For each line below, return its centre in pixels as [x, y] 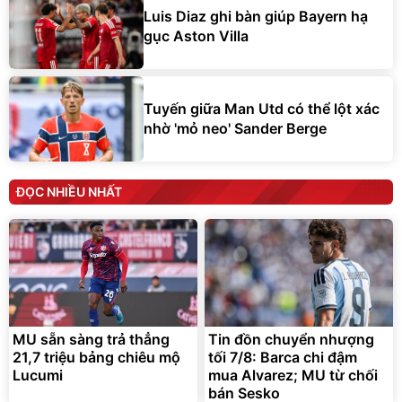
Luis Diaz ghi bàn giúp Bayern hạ [256, 17]
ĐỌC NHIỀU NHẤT [69, 191]
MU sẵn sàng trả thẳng [91, 339]
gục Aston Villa [196, 36]
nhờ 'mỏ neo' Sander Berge [235, 129]
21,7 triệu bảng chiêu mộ [96, 357]
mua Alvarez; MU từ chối [293, 375]
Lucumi [38, 375]
